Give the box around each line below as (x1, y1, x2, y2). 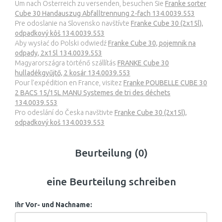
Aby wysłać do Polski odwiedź (15, 39, 108, 47)
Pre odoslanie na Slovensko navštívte (15, 19, 131, 27)
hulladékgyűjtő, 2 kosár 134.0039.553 (15, 68, 130, 77)
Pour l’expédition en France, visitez (15, 78, 123, 87)
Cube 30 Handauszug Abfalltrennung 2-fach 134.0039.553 (15, 9, 195, 17)
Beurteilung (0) (74, 146, 148, 159)
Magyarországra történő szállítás (15, 58, 117, 67)
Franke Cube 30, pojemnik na (108, 39, 196, 47)
